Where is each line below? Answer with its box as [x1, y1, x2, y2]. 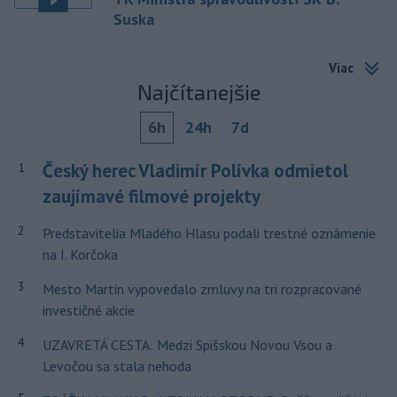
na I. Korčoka [42, 245, 118, 264]
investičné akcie [42, 301, 135, 320]
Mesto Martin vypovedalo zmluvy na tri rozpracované [42, 280, 362, 299]
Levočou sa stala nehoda [42, 357, 191, 376]
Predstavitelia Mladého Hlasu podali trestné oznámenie [42, 224, 376, 243]
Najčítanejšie [136, 79, 261, 105]
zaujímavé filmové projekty [42, 184, 261, 209]
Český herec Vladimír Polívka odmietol [42, 159, 348, 183]
